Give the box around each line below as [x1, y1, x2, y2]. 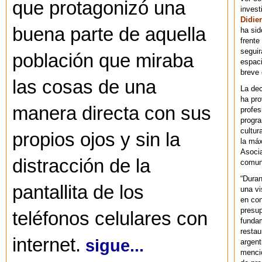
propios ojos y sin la [12, 129, 180, 151]
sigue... [85, 236, 144, 256]
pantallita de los [12, 182, 144, 204]
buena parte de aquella [12, 24, 206, 46]
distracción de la [12, 156, 150, 177]
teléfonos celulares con [12, 208, 208, 230]
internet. [12, 235, 81, 256]
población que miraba [12, 50, 194, 72]
